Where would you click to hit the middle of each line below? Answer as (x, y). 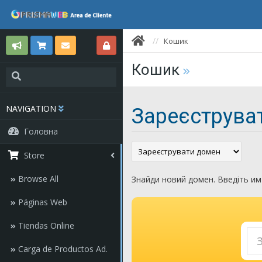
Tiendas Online (45, 225)
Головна (41, 131)
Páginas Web (42, 202)
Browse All (37, 179)
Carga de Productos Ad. (62, 249)
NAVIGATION (31, 108)
